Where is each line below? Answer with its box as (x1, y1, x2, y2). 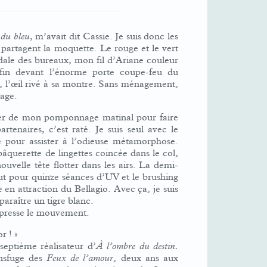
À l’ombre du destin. (95, 240, 179, 252)
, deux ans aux (113, 252, 179, 264)
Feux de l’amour (46, 252, 114, 264)
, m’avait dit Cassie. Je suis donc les (29, 30, 179, 42)
